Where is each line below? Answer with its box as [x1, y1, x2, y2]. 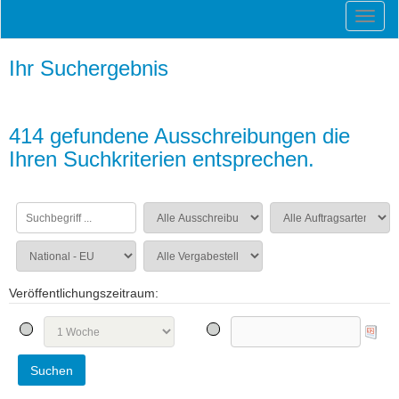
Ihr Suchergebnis [9, 56, 168, 80]
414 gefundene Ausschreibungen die [9, 124, 350, 148]
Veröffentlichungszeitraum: [9, 286, 159, 300]
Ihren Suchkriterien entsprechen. [9, 147, 314, 171]
